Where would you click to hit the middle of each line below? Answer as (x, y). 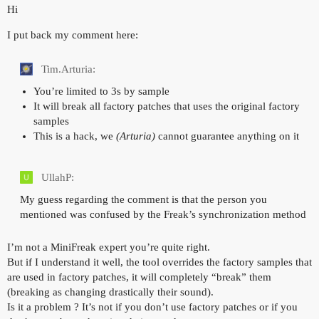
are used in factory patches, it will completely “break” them (139, 277)
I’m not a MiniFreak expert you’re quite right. (109, 247)
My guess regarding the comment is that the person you (143, 200)
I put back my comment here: (73, 35)
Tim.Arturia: (67, 69)
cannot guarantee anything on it (227, 136)
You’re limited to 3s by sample (101, 91)
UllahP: (56, 178)
